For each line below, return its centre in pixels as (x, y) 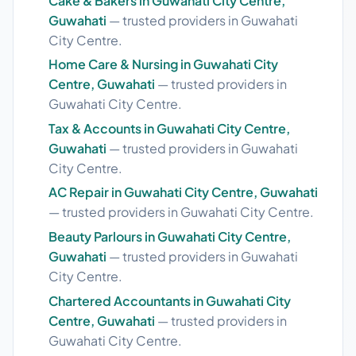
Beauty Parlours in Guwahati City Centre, (170, 236)
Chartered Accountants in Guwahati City (170, 300)
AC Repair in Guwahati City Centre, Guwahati (183, 192)
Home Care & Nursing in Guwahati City (163, 64)
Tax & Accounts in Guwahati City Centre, (169, 128)
